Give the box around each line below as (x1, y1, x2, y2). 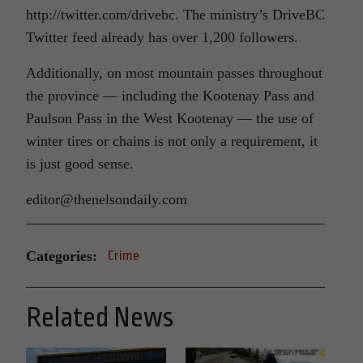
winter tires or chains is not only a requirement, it (26, 133, 318, 150)
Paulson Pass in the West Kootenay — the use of (26, 110, 314, 127)
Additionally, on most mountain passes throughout (26, 65, 322, 82)
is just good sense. (26, 156, 134, 173)
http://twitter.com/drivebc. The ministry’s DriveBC (26, 6, 325, 23)
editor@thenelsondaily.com (26, 191, 187, 208)
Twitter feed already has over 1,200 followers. (26, 29, 298, 46)
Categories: (26, 247, 97, 264)
